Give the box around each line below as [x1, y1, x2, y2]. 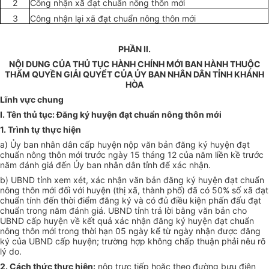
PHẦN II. [118, 44, 151, 55]
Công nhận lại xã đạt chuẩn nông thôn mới [30, 13, 196, 24]
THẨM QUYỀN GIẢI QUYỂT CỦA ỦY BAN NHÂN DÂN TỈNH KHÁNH [5, 69, 264, 80]
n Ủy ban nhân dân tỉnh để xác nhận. [66, 160, 211, 171]
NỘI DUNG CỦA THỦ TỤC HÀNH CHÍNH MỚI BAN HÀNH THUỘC [8, 59, 261, 70]
